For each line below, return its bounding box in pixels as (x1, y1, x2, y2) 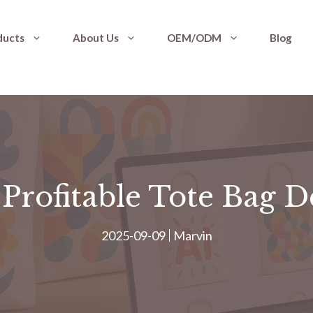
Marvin (173, 228, 212, 243)
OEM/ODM (166, 31, 221, 44)
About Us (72, 31, 119, 44)
